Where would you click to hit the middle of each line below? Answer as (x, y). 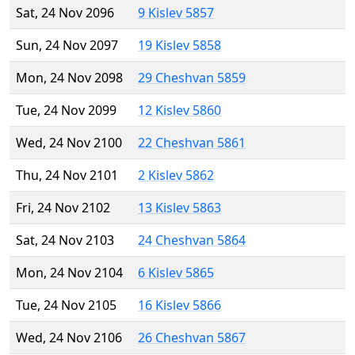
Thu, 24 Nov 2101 (67, 176)
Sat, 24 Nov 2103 (65, 240)
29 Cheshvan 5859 (192, 78)
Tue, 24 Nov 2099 (66, 111)
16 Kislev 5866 (179, 305)
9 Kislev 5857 (176, 13)
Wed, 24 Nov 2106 (69, 338)
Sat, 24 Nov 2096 (65, 13)
